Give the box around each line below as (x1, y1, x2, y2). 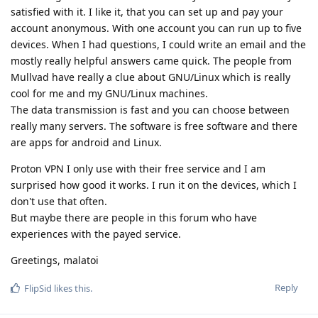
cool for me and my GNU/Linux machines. (11, 86, 208, 100)
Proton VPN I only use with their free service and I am (11, 161, 265, 175)
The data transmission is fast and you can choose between (11, 102, 290, 116)
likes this (52, 281, 90, 295)
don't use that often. (11, 194, 107, 208)
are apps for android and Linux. (11, 135, 162, 149)
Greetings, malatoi (11, 253, 99, 267)
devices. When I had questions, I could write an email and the (11, 37, 306, 51)
